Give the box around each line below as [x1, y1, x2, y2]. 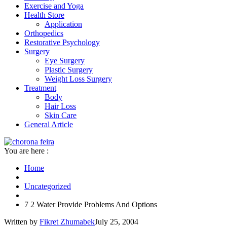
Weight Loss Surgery [45, 74, 112, 84]
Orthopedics [24, 29, 63, 38]
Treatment [24, 84, 56, 93]
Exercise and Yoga [24, 2, 84, 11]
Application [45, 20, 82, 29]
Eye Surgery [45, 56, 85, 65]
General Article [24, 120, 73, 129]
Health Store [24, 11, 64, 20]
